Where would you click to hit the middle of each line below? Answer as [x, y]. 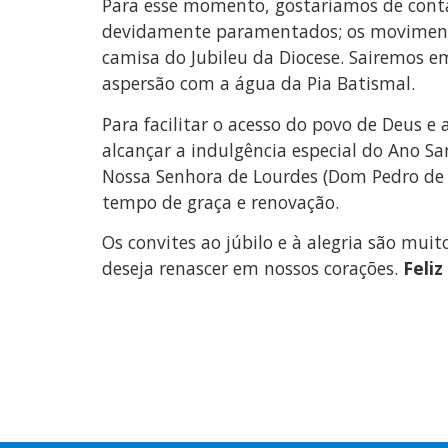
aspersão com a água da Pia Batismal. [258, 83]
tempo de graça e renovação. [220, 201]
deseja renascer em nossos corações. [252, 267]
